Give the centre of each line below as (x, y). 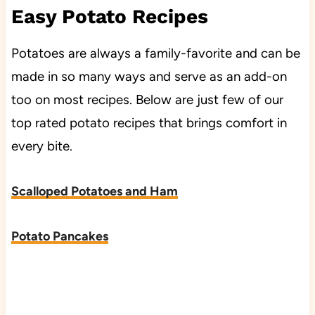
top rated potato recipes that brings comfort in (149, 122)
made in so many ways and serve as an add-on (149, 76)
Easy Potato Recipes (109, 16)
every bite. (41, 146)
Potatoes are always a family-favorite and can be (155, 53)
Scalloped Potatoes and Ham (94, 191)
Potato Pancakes (59, 236)
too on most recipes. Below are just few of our (147, 99)
